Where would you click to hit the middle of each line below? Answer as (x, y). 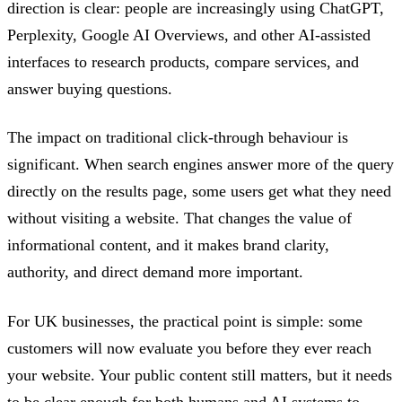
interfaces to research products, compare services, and (183, 61)
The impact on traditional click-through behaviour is (178, 138)
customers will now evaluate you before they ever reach (189, 348)
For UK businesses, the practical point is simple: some (185, 321)
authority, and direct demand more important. (155, 272)
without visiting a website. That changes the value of (179, 218)
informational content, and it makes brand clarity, (168, 245)
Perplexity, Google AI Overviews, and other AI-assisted (189, 35)
